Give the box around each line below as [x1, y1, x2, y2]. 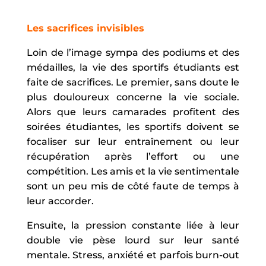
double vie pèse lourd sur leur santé [26, 234, 240, 246]
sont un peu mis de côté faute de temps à [26, 180, 240, 192]
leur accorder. [26, 195, 94, 207]
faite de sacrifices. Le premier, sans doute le [26, 76, 240, 88]
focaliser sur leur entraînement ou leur [26, 135, 240, 147]
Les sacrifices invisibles [26, 22, 144, 34]
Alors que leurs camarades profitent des [26, 106, 240, 118]
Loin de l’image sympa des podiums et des [26, 46, 240, 58]
